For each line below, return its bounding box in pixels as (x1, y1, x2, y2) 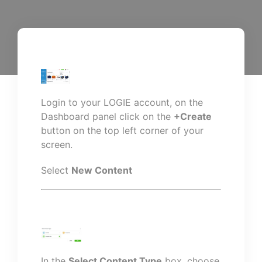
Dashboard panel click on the (41, 111, 174, 122)
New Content (71, 164, 132, 176)
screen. (41, 139, 73, 150)
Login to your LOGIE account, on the (41, 96, 203, 108)
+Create (174, 111, 212, 122)
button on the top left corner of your (41, 125, 204, 136)
